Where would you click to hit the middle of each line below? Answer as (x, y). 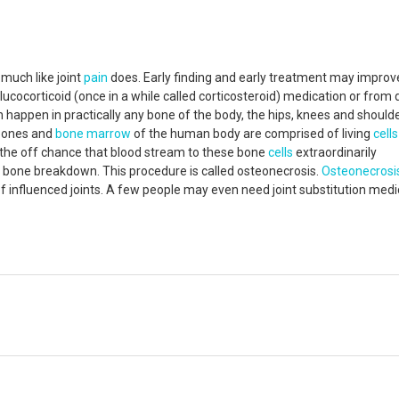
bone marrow (93, 134)
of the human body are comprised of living (252, 134)
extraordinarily (335, 152)
